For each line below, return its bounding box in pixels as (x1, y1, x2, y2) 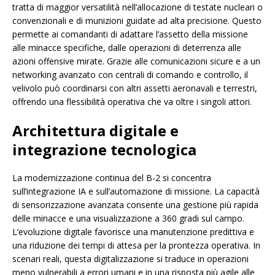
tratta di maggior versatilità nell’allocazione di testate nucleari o (12, 1, 263, 14)
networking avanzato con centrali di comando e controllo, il (12, 69, 248, 81)
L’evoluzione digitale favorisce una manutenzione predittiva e (12, 226, 254, 238)
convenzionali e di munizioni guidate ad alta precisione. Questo (12, 15, 261, 27)
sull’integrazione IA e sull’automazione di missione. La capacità (12, 185, 260, 198)
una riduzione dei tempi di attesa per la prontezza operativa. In (12, 239, 260, 252)
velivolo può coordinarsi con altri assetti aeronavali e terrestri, (12, 82, 257, 95)
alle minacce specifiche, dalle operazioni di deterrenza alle (12, 42, 241, 54)
